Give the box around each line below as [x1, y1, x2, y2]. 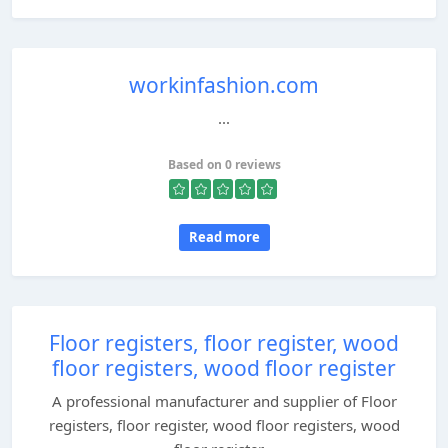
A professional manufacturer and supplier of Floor [51, 391, 397, 411]
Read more [188, 228, 260, 246]
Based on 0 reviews [167, 156, 281, 173]
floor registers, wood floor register [52, 354, 396, 382]
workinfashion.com [129, 71, 319, 99]
